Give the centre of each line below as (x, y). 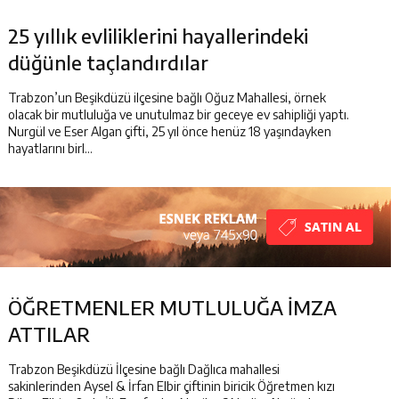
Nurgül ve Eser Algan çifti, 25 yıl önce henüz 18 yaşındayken (170, 131)
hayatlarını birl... (50, 148)
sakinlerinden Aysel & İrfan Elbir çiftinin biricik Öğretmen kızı (171, 386)
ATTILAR (49, 334)
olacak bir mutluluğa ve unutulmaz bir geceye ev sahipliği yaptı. (179, 114)
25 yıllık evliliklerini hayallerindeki (158, 36)
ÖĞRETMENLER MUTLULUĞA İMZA (172, 307)
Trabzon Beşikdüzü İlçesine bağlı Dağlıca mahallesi (144, 369)
